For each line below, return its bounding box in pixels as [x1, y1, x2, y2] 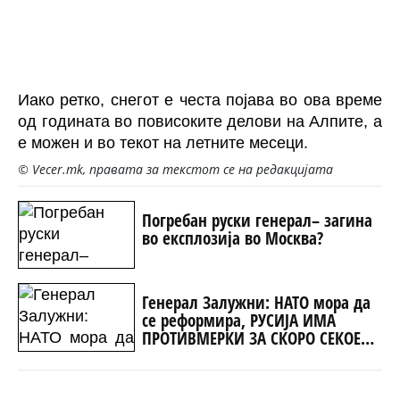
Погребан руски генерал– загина [141, 208, 372, 232]
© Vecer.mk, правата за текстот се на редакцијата [18, 161, 333, 178]
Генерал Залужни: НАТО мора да [141, 290, 371, 315]
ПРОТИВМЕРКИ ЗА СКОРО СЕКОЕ [141, 326, 361, 351]
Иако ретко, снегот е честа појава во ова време [18, 91, 382, 109]
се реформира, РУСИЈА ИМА [141, 308, 336, 333]
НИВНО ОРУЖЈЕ [141, 344, 246, 369]
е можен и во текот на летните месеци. [18, 134, 308, 152]
